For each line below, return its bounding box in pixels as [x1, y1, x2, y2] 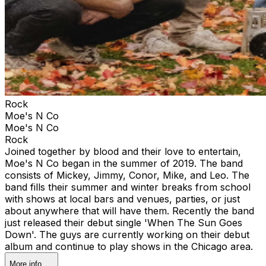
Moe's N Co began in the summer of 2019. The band [5, 157, 243, 169]
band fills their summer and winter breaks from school [5, 180, 251, 193]
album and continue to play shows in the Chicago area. [5, 240, 253, 252]
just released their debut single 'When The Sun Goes [5, 216, 242, 229]
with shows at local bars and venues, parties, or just [5, 192, 240, 205]
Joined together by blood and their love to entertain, [5, 145, 241, 157]
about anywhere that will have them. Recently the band [5, 204, 254, 217]
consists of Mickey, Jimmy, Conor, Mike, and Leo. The [5, 169, 249, 181]
